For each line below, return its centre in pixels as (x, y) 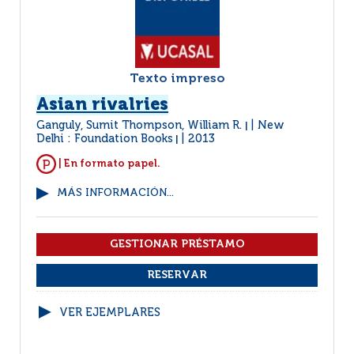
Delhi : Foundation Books (105, 139)
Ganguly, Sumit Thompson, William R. (141, 126)
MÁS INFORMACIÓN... (115, 193)
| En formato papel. (108, 164)
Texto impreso (177, 79)
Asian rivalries (102, 105)
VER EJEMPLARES (110, 313)
